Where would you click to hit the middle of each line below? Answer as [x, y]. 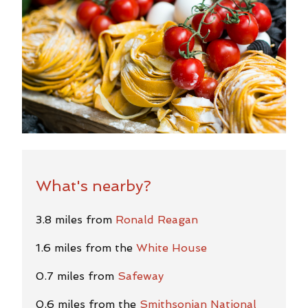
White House [172, 247]
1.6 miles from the [86, 247]
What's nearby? [93, 185]
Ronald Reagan [157, 219]
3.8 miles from [76, 219]
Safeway [141, 276]
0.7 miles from [77, 276]
